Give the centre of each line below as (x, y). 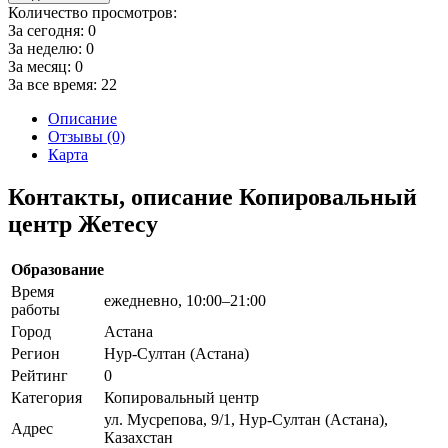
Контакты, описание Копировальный (212, 196)
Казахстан (138, 437)
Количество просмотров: (92, 12)
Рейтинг (39, 375)
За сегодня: (48, 30)
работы (35, 309)
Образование (57, 269)
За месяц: (41, 66)
